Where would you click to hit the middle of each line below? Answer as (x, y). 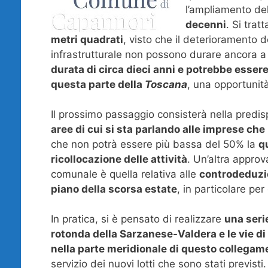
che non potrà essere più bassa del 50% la (154, 144)
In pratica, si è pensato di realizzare (137, 219)
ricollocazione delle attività (119, 159)
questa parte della (98, 84)
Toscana (166, 84)
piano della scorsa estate (114, 189)
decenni (206, 24)
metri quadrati (87, 39)
